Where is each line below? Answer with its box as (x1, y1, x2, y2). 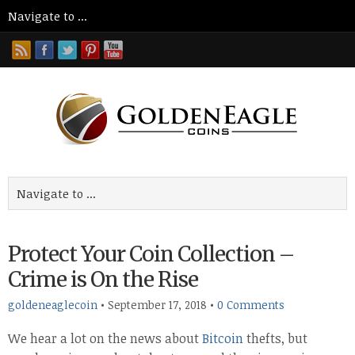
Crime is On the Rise (8, 266, 198, 292)
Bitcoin (202, 330, 243, 347)
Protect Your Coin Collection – (8, 241, 294, 267)
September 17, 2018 (108, 297, 207, 312)
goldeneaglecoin (8, 297, 97, 312)
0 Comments (217, 297, 284, 312)
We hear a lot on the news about (8, 330, 202, 347)
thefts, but (243, 330, 307, 347)
